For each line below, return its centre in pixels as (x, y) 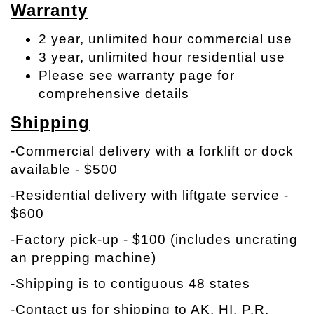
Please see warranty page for (137, 75)
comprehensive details (114, 94)
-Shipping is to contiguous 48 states (130, 284)
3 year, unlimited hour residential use (162, 57)
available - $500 (64, 169)
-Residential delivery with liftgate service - (150, 195)
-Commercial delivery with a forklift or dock (152, 151)
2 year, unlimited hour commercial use (165, 39)
